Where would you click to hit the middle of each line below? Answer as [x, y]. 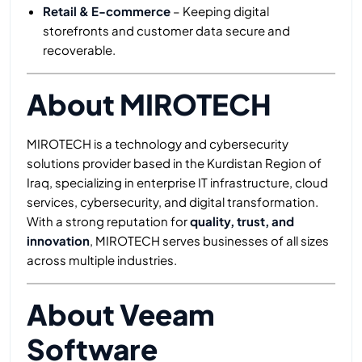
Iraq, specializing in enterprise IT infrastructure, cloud [177, 183]
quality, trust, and [242, 221]
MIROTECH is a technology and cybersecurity [158, 144]
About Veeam [121, 315]
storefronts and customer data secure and [166, 31]
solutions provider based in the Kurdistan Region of [174, 163]
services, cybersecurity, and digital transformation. [173, 202]
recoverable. [79, 50]
